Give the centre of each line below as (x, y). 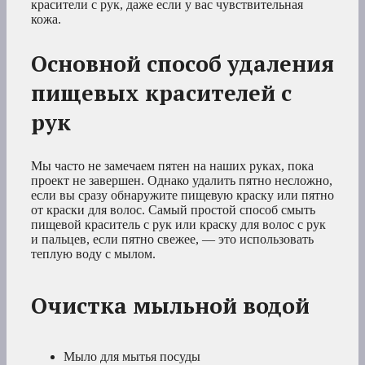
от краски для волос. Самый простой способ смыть (173, 210)
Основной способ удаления (182, 64)
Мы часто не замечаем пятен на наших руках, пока (172, 166)
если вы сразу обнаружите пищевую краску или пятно (182, 196)
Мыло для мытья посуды (132, 356)
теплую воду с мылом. (93, 254)
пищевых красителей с (161, 93)
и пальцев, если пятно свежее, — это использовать (172, 240)
